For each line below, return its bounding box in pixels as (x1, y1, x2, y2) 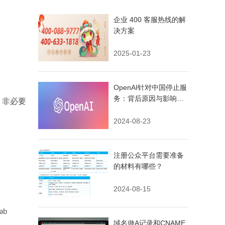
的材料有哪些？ (114, 162, 163, 170)
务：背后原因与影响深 (114, 94, 184, 102)
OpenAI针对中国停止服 (114, 83, 187, 91)
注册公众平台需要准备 (114, 151, 184, 159)
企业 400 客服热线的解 (114, 16, 186, 24)
